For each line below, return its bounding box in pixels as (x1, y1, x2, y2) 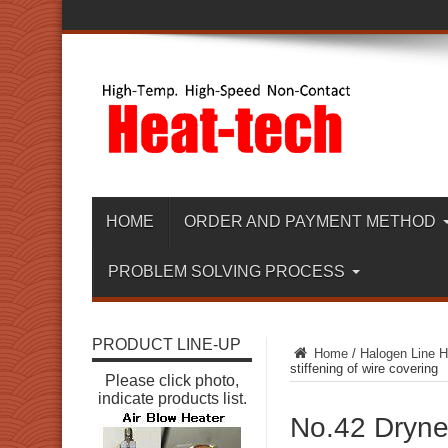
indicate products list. (97, 390, 247, 407)
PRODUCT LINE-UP (92, 336, 241, 353)
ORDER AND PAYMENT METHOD (184, 213, 436, 230)
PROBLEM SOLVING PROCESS (108, 263, 345, 280)
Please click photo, (105, 372, 239, 389)
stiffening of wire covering (290, 361, 438, 376)
